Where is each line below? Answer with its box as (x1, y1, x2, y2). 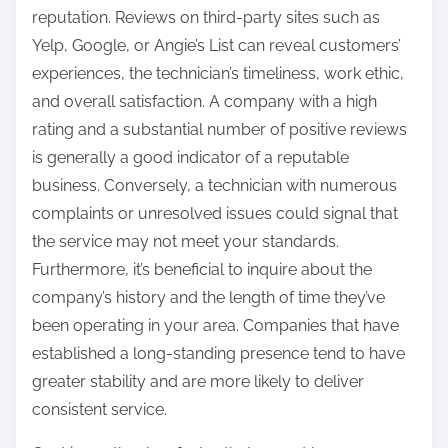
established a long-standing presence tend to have (32, 344, 405, 364)
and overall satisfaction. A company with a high (32, 92, 377, 112)
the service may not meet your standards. (32, 232, 339, 252)
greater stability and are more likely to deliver (32, 372, 364, 392)
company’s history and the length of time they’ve (32, 288, 385, 308)
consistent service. (32, 400, 167, 420)
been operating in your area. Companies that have (32, 316, 399, 336)
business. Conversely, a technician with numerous (32, 176, 397, 196)
